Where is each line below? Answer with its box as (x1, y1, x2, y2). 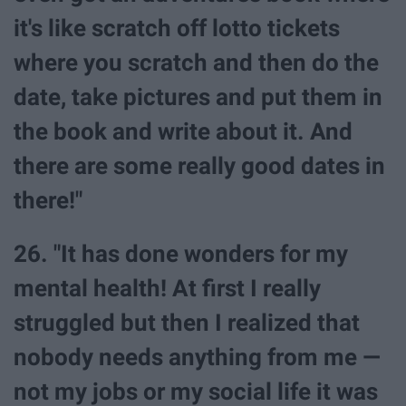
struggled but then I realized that (14, 309, 360, 337)
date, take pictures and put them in (14, 83, 382, 111)
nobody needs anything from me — (14, 343, 381, 372)
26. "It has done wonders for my (14, 240, 348, 268)
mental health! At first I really (14, 275, 321, 303)
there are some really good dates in (14, 152, 385, 180)
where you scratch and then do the (14, 49, 379, 77)
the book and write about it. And (14, 118, 353, 146)
